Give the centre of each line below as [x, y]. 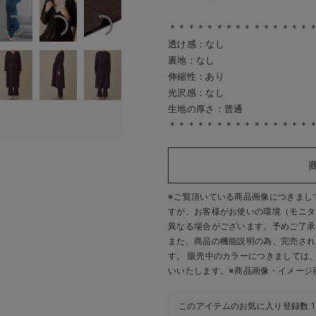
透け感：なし [196, 44]
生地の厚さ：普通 [206, 109]
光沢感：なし [196, 92]
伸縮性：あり [196, 76]
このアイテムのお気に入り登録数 [244, 306]
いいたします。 [199, 271]
